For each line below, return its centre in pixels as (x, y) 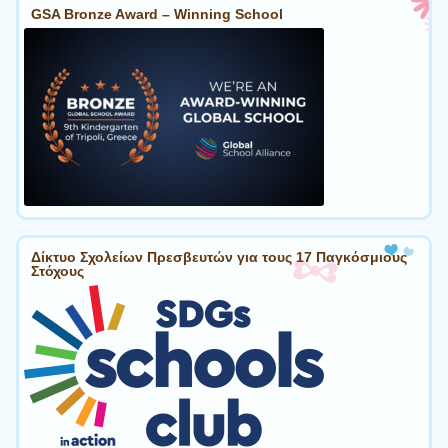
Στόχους (57, 270)
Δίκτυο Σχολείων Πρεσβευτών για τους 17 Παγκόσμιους (219, 256)
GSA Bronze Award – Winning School (157, 14)
